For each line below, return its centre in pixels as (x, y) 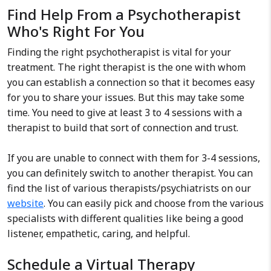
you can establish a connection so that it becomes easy (131, 82)
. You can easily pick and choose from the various (154, 203)
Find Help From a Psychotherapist (124, 14)
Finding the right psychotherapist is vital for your (119, 52)
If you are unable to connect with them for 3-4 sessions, (134, 158)
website (25, 203)
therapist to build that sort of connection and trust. (123, 128)
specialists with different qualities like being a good (125, 218)
